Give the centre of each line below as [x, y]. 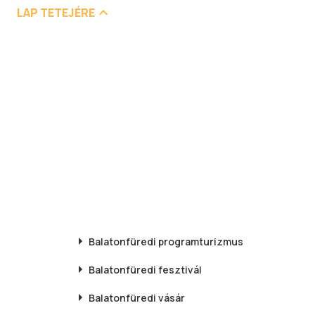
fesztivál [180, 269]
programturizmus [200, 241]
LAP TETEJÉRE [56, 13]
